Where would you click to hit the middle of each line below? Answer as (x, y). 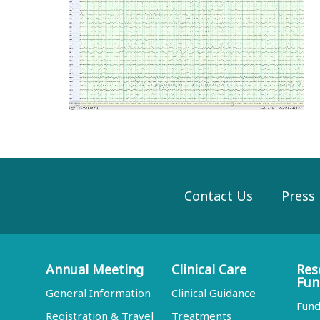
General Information (98, 293)
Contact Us (218, 196)
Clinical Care (209, 269)
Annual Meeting (95, 269)
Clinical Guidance (213, 293)
